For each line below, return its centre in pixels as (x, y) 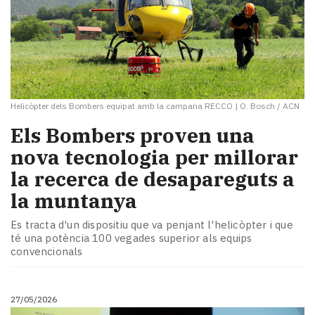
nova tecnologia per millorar (154, 157)
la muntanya (74, 201)
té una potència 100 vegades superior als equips (131, 238)
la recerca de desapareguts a (153, 179)
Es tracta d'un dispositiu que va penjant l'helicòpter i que (152, 224)
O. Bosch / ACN (270, 106)
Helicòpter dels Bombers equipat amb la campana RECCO (122, 106)
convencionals (47, 251)
